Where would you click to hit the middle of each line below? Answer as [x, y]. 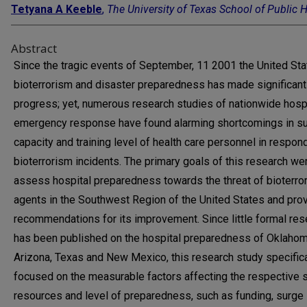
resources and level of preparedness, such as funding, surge [159, 296]
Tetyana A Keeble [57, 9]
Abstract [34, 48]
